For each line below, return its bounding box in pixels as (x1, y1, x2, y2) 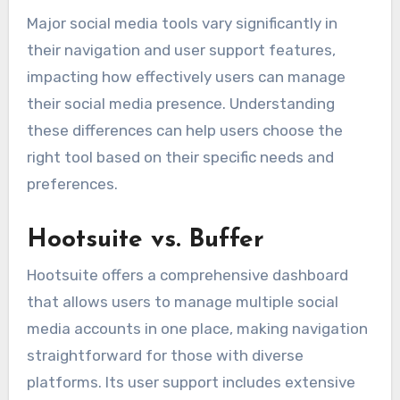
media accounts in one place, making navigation (26, 320, 368, 338)
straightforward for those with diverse (26, 346, 304, 365)
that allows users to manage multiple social (26, 293, 338, 312)
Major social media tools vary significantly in (26, 14, 337, 33)
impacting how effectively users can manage (26, 68, 346, 87)
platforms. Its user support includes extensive (26, 373, 355, 392)
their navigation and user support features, (26, 41, 336, 60)
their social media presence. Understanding (26, 95, 335, 113)
